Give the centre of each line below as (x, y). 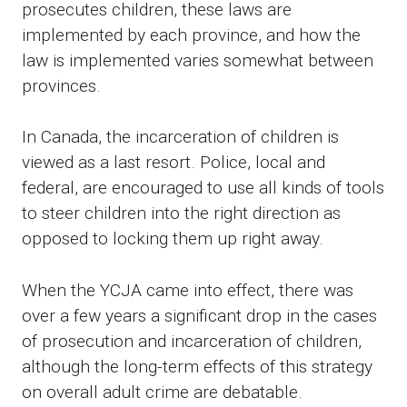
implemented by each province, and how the (191, 35)
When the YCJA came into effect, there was (188, 291)
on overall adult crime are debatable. (162, 392)
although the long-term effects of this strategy (197, 367)
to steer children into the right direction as (181, 213)
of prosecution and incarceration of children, (192, 342)
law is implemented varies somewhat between (198, 60)
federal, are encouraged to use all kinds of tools (203, 188)
